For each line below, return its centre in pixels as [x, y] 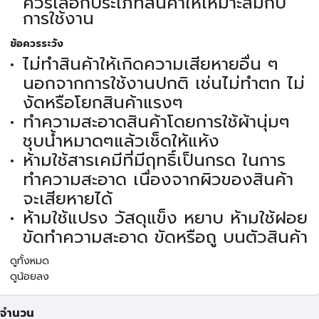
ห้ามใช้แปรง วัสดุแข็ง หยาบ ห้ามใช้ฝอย [165, 218]
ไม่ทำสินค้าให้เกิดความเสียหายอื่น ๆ [150, 64]
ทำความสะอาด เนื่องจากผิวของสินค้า [158, 180]
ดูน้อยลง [30, 277]
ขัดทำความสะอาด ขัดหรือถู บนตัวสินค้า [165, 237]
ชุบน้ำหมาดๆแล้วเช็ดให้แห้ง [121, 141]
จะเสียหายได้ [67, 199]
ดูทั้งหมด [30, 261]
